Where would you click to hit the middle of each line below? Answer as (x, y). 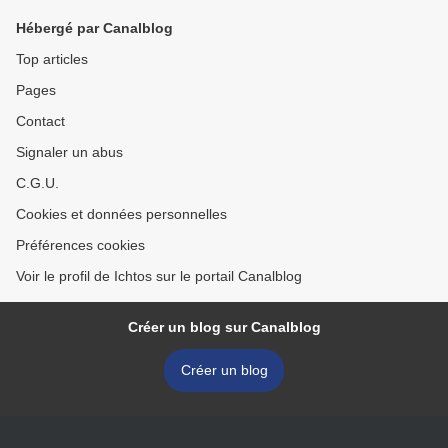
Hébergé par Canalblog (94, 28)
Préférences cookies (80, 245)
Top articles (52, 59)
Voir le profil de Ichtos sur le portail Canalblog (159, 276)
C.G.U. (37, 183)
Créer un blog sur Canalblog (224, 327)
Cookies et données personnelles (121, 214)
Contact (40, 121)
